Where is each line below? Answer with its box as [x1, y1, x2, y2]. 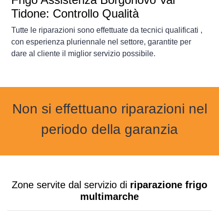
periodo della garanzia [41, 122, 178, 137]
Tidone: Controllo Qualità [11, 7, 139, 21]
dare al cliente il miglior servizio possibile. [11, 49, 155, 58]
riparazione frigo [130, 179, 207, 191]
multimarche [80, 191, 139, 202]
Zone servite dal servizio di [12, 179, 130, 191]
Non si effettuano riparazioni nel [12, 101, 207, 117]
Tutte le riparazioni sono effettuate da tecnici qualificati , [11, 26, 202, 35]
